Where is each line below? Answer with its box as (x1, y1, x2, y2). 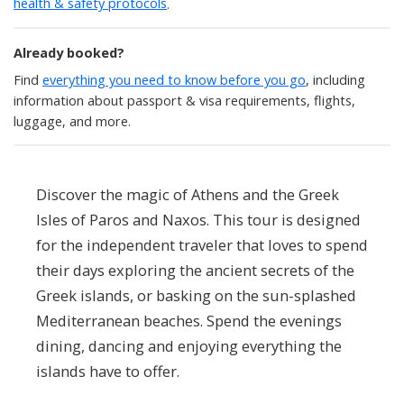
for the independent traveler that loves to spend (36, 234, 368, 256)
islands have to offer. (36, 361, 179, 382)
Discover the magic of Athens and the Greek (36, 184, 339, 206)
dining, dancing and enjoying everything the (36, 335, 342, 357)
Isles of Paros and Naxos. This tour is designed (36, 209, 361, 231)
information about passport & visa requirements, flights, (14, 91, 355, 109)
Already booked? (14, 43, 124, 61)
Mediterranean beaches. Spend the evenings (36, 310, 342, 332)
